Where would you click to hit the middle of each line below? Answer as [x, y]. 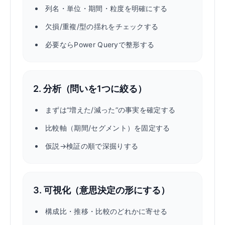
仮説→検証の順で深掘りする [92, 146]
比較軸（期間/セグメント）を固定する [108, 128]
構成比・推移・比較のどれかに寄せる [106, 211]
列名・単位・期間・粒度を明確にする [106, 8]
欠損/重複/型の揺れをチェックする [102, 26]
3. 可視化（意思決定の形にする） [101, 190]
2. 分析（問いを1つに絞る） [90, 89]
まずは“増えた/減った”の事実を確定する [110, 110]
